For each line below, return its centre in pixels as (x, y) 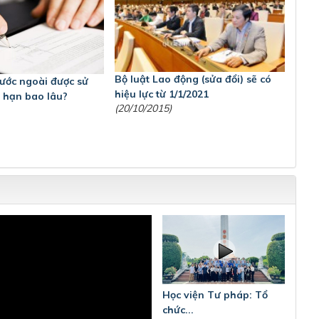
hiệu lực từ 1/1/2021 (162, 94)
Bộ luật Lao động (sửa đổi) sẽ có (193, 79)
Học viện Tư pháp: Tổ (215, 294)
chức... (178, 309)
